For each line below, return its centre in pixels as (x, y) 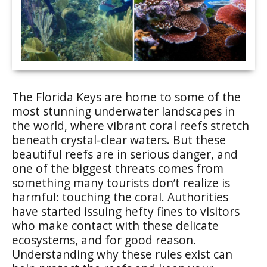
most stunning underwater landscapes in (123, 111)
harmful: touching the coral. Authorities (120, 197)
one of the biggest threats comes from (118, 168)
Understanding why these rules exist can (122, 254)
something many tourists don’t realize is (121, 183)
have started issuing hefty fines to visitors (126, 211)
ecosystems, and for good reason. (104, 240)
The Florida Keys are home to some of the (126, 97)
